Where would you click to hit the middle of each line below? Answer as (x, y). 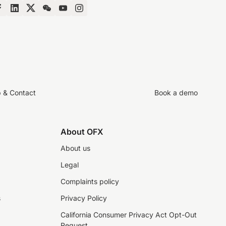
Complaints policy (90, 181)
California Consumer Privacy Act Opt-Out (129, 215)
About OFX (82, 132)
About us (75, 148)
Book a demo (176, 92)
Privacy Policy (84, 198)
